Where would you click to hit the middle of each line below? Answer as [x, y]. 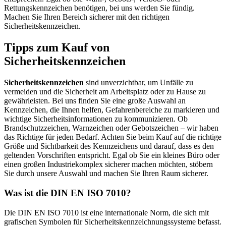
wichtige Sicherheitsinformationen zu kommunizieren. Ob [96, 119]
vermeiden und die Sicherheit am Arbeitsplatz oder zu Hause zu [105, 92]
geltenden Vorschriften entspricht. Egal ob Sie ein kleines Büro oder [112, 155]
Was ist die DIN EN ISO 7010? [68, 193]
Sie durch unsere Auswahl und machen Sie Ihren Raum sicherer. [106, 174]
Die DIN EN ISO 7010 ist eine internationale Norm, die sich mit [106, 212]
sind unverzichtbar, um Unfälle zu [139, 83]
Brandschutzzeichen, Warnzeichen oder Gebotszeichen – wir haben [111, 128]
